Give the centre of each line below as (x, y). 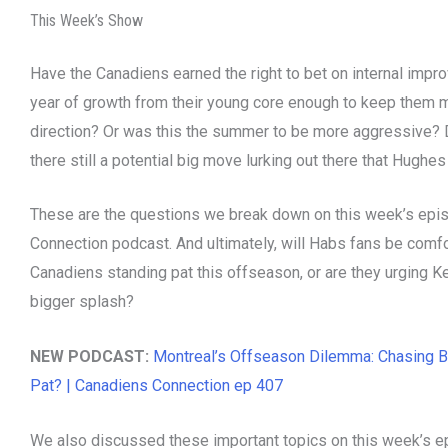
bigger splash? (82, 302)
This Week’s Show (86, 20)
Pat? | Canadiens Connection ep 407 (156, 386)
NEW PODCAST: (89, 357)
